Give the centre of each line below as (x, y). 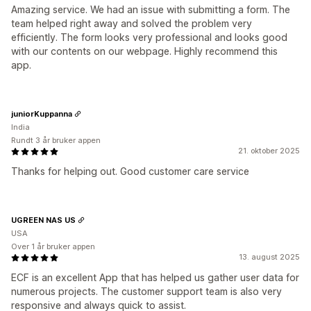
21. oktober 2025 (269, 151)
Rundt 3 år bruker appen (56, 140)
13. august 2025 (269, 257)
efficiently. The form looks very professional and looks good (149, 37)
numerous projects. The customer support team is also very (146, 291)
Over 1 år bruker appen (53, 246)
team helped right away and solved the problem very (132, 23)
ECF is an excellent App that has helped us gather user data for (155, 277)
